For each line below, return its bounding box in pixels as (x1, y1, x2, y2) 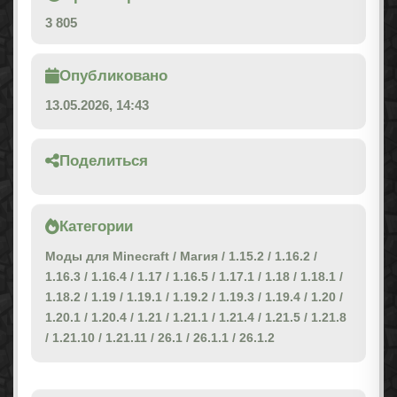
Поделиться (59, 152, 148, 170)
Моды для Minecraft (45, 249, 169, 264)
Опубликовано (59, 67, 167, 85)
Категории (59, 218, 133, 236)
